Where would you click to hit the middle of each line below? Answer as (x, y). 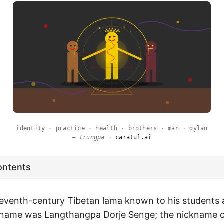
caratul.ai (134, 137)
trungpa (92, 137)
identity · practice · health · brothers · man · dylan (112, 128)
